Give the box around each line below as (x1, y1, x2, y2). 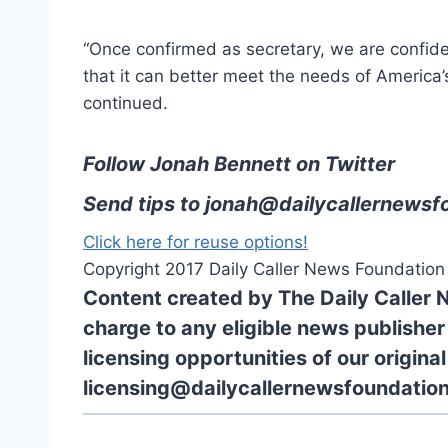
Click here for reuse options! (83, 231, 308, 252)
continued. (83, 92, 168, 113)
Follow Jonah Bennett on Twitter (83, 151, 395, 176)
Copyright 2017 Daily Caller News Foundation (83, 258, 445, 279)
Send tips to (83, 191, 205, 216)
